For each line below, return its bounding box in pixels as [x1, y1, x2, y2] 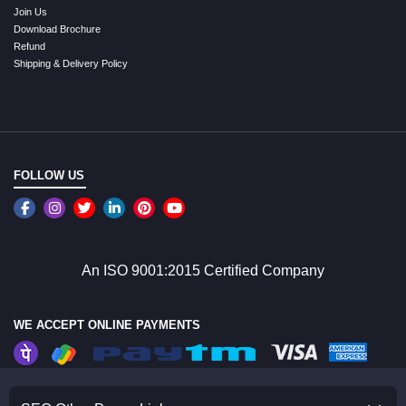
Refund [14, 40, 45, 52]
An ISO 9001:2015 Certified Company [82, 262, 324, 278]
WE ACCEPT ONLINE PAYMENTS [14, 317, 200, 332]
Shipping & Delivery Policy [14, 57, 128, 69]
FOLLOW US [14, 168, 84, 182]
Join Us [14, 5, 47, 17]
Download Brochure [14, 23, 101, 34]
